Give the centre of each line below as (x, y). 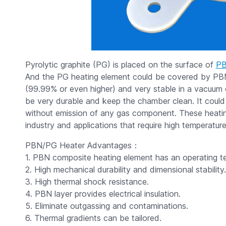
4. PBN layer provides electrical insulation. (103, 194)
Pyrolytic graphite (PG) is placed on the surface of (120, 65)
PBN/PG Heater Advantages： (82, 145)
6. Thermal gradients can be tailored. (93, 218)
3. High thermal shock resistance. (87, 182)
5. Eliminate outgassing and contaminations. (106, 206)
